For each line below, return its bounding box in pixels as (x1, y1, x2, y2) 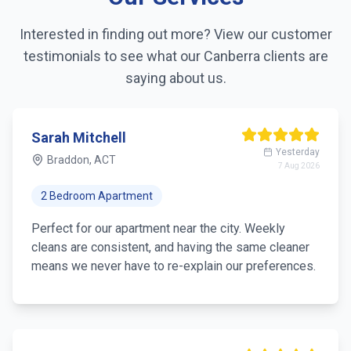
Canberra (203, 48, 260, 64)
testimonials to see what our (23, 48, 204, 64)
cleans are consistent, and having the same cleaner (31, 240, 309, 255)
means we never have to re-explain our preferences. (31, 259, 316, 273)
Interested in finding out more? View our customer (19, 26, 332, 42)
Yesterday (276, 147, 320, 157)
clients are (259, 48, 328, 64)
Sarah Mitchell (31, 129, 126, 146)
